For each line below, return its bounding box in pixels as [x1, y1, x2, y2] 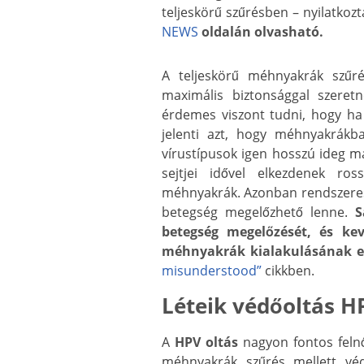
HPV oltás [175, 333, 239, 352]
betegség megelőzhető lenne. [162, 203, 355, 222]
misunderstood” [162, 262, 262, 280]
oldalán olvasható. [198, 23, 323, 41]
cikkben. [262, 262, 314, 280]
